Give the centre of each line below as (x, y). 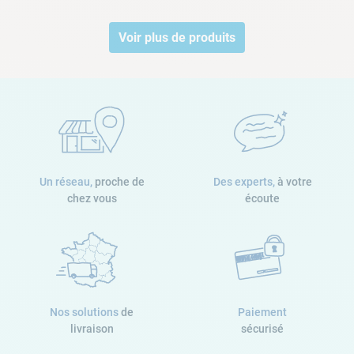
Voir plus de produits (177, 38)
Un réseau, (67, 182)
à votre (294, 182)
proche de (119, 182)
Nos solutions (85, 313)
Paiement (262, 313)
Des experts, (245, 182)
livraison (92, 329)
